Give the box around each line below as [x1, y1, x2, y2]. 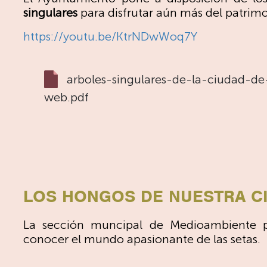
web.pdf [44, 90, 89, 104]
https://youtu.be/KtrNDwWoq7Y [23, 29, 197, 44]
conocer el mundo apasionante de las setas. [23, 232, 263, 246]
